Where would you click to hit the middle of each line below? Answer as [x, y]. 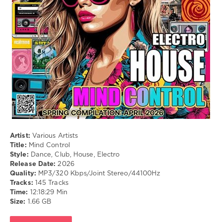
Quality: [23, 173]
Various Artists [54, 136]
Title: [18, 145]
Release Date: [33, 164]
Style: [19, 155]
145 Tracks [51, 183]
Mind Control [48, 145]
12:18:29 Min [48, 192]
